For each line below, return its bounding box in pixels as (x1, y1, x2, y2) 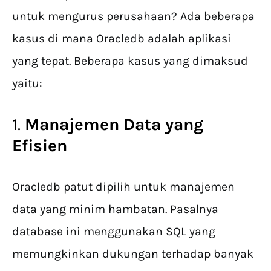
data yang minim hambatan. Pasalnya (12, 202, 218, 217)
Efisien (12, 135, 67, 156)
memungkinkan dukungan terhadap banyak (12, 247, 253, 261)
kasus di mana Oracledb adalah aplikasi (12, 31, 231, 46)
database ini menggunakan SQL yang (12, 224, 215, 239)
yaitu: (12, 76, 42, 91)
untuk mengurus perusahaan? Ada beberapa (12, 9, 255, 24)
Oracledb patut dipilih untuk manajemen (12, 180, 235, 194)
